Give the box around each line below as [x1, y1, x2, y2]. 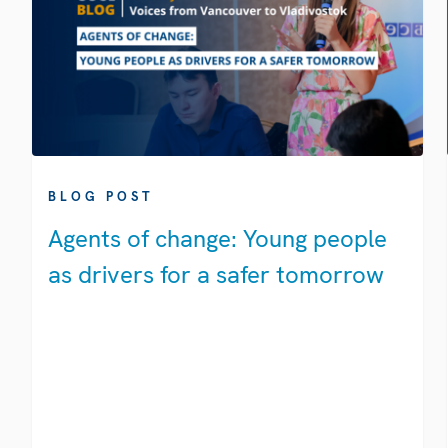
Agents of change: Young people [48, 223, 387, 255]
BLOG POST [48, 188, 154, 206]
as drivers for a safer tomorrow [48, 259, 384, 291]
